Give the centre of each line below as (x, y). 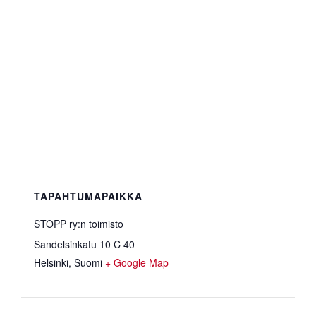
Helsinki (51, 263)
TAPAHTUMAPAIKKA (89, 196)
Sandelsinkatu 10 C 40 (85, 244)
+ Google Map (137, 263)
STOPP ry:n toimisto (79, 224)
